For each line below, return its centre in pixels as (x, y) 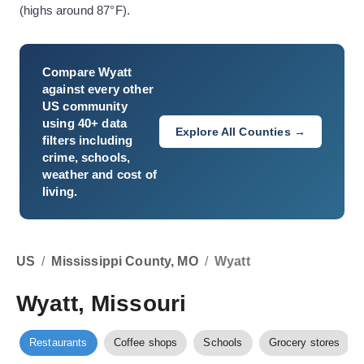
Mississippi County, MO (125, 261)
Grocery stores (304, 342)
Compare (71, 72)
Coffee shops (145, 342)
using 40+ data (85, 123)
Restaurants (58, 342)
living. (60, 191)
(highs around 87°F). (75, 10)
